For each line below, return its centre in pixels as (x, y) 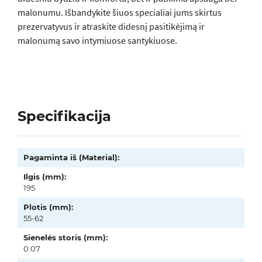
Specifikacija (64, 116)
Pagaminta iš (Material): (71, 157)
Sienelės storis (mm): (65, 237)
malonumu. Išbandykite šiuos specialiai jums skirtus (120, 12)
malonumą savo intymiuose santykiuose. (97, 40)
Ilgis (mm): (45, 177)
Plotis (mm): (48, 207)
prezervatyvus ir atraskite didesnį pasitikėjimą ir (111, 26)
